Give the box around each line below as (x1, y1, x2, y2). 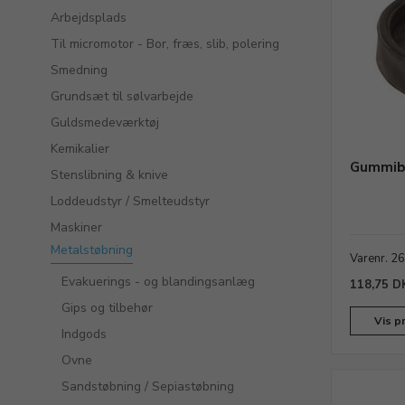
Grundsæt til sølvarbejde (51, 88, 193, 105)
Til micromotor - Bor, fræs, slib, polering (51, 35, 279, 52)
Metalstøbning (51, 241, 133, 259)
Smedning (51, 61, 108, 79)
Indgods (61, 325, 107, 343)
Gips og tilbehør (61, 299, 153, 316)
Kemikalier (51, 140, 109, 157)
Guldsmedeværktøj (51, 114, 159, 131)
